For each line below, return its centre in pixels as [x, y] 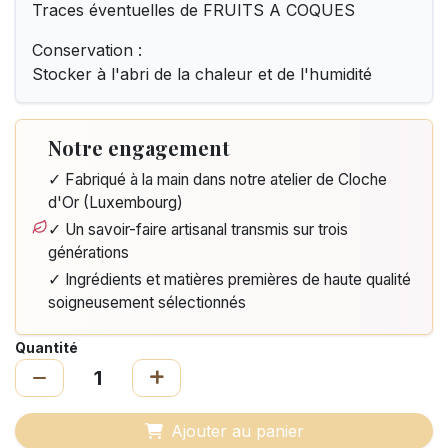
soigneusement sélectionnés [146, 302]
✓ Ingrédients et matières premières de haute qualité [229, 279]
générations [88, 252]
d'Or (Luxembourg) [115, 202]
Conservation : [87, 50]
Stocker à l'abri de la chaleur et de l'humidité [202, 74]
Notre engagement [138, 147]
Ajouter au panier [237, 431]
